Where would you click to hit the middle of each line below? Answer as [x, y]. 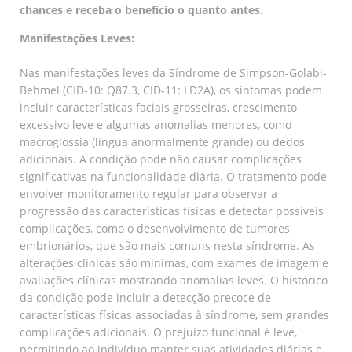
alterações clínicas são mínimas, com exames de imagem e [174, 262]
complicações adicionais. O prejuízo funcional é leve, [158, 332]
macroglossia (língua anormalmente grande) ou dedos [162, 141]
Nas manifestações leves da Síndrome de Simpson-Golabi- [173, 72]
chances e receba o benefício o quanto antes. [141, 9]
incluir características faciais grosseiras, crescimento [158, 107]
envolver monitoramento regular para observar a [148, 193]
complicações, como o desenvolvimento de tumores [155, 228]
